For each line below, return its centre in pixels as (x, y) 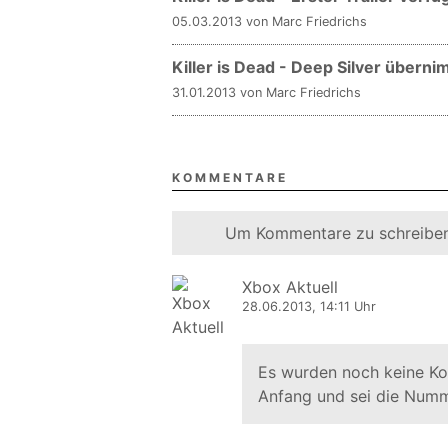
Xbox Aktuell (290, 286)
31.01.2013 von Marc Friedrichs (266, 92)
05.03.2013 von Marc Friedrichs (269, 21)
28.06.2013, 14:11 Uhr (309, 306)
